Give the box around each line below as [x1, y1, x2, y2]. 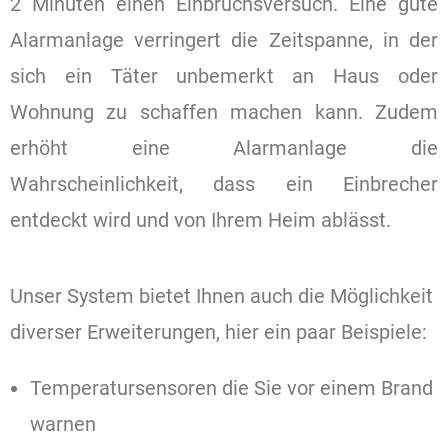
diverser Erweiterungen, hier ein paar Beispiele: [10, 319, 427, 344]
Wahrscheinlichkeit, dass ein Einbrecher [10, 171, 438, 196]
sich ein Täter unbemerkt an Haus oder [10, 63, 438, 88]
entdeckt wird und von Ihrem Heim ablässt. [10, 207, 391, 232]
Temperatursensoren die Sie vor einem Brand [30, 375, 433, 400]
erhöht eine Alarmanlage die [10, 135, 438, 160]
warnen [30, 411, 96, 436]
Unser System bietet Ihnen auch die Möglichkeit [10, 283, 433, 308]
